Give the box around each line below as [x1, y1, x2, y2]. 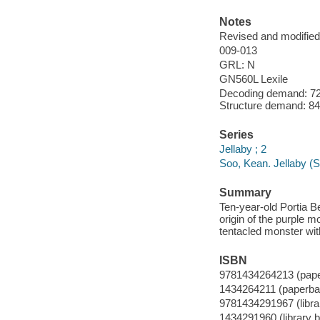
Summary [219, 186, 271, 199]
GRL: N [219, 59, 255, 71]
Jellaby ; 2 [219, 142, 266, 155]
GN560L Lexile [219, 73, 288, 86]
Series [219, 129, 254, 141]
